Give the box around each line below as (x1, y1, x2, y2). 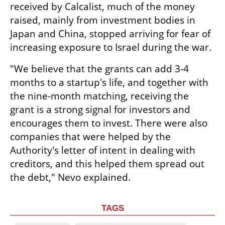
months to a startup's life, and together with (10, 76, 208, 89)
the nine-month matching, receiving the (10, 89, 189, 102)
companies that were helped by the (10, 130, 171, 143)
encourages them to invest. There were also (10, 117, 207, 130)
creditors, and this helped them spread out (10, 157, 204, 170)
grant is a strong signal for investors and (10, 103, 190, 116)
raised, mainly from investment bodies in (10, 14, 195, 27)
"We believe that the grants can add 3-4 (10, 62, 189, 75)
